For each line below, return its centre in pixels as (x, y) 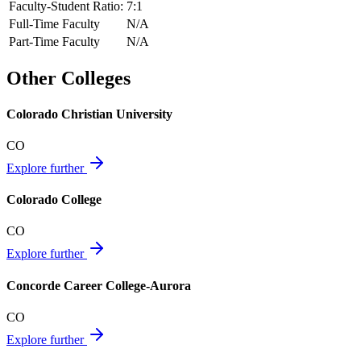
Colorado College (54, 200)
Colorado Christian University (89, 114)
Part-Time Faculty (54, 42)
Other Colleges (68, 79)
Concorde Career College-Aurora (99, 285)
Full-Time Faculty (54, 24)
